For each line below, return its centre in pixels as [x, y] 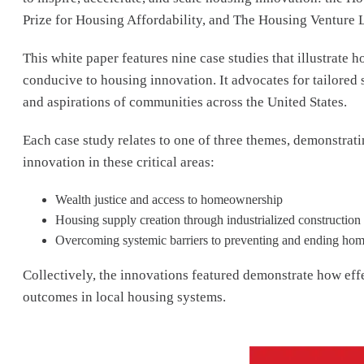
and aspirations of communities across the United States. [186, 102]
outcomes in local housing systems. [124, 297]
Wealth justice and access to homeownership [171, 199]
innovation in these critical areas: [122, 162]
